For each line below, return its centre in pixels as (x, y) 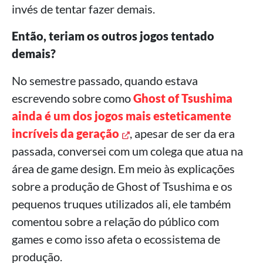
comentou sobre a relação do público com (115, 222)
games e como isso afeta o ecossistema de (116, 239)
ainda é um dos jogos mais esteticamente (122, 116)
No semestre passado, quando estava (105, 81)
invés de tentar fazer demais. (83, 9)
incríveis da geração (65, 134)
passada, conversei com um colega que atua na (127, 151)
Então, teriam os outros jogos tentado (113, 36)
